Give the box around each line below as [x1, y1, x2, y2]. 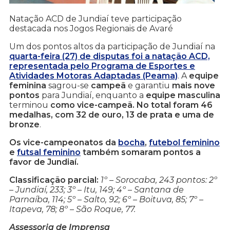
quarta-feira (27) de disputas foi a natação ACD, [9, 51, 210, 62]
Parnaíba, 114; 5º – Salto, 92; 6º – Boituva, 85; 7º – [9, 195, 203, 205]
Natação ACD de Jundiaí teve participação [9, 14, 182, 24]
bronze [9, 120, 40, 130]
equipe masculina [146, 90, 220, 101]
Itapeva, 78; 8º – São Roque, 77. [9, 204, 136, 215]
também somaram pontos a [81, 147, 201, 158]
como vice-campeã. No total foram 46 [50, 100, 213, 110]
